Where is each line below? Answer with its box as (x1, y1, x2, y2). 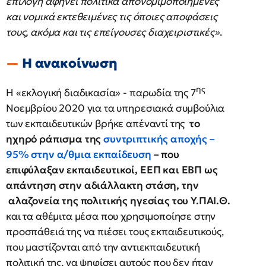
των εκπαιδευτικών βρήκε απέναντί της (6, 116, 188, 130)
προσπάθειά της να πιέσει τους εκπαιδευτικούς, (6, 224, 224, 238)
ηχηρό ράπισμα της (6, 132, 104, 145)
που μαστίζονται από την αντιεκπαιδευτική (6, 240, 200, 254)
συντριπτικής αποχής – (103, 132, 215, 145)
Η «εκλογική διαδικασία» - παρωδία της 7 (6, 85, 196, 99)
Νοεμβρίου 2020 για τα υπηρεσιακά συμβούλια (6, 101, 225, 115)
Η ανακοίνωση (21, 55, 121, 71)
